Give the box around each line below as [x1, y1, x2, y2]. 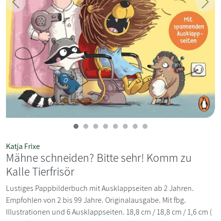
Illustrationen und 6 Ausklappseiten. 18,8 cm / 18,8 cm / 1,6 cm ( [6, 206, 212, 217]
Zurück [15, 1, 38, 12]
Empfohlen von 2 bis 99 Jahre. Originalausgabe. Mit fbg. [6, 194, 186, 205]
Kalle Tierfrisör [6, 163, 74, 179]
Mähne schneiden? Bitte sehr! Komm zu [6, 149, 191, 165]
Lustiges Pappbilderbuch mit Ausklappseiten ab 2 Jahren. [6, 183, 194, 193]
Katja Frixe [6, 141, 40, 151]
